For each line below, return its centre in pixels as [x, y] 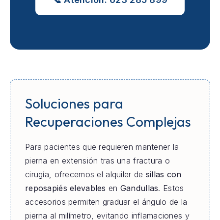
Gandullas [139, 188]
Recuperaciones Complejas [108, 121]
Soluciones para [74, 103]
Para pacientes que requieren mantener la [102, 147]
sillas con [164, 175]
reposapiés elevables [65, 188]
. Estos [171, 188]
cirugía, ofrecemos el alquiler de [85, 175]
